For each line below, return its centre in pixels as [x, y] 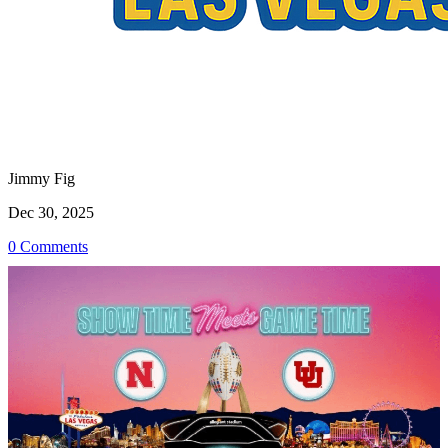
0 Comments [48, 246]
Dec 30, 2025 [51, 212]
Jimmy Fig [41, 178]
